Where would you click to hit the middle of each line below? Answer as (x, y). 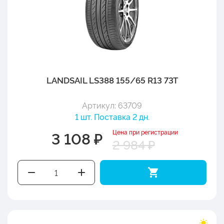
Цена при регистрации (145, 131)
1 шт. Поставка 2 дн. (112, 116)
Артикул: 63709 (112, 105)
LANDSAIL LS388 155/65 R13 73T (112, 79)
